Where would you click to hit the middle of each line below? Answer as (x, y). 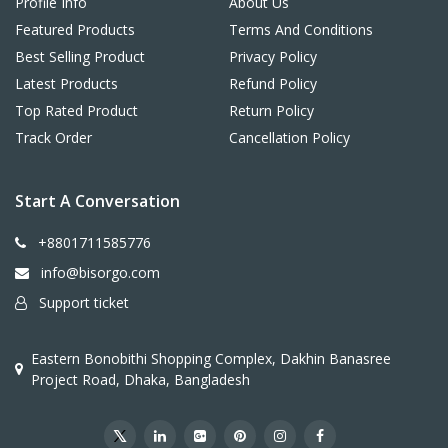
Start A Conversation (97, 201)
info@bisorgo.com (100, 273)
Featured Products (75, 30)
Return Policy (271, 111)
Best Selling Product (80, 57)
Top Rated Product (76, 111)
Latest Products (66, 84)
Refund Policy (273, 84)
